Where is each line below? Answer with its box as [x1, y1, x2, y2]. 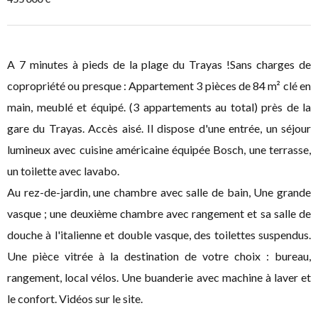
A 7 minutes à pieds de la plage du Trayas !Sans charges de [7, 57, 311, 71]
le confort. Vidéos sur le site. [7, 292, 143, 305]
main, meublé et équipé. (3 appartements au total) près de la [7, 100, 311, 114]
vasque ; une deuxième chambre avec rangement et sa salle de [7, 207, 311, 220]
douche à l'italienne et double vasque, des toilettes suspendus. [7, 228, 311, 241]
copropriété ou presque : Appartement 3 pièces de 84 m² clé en [7, 79, 311, 92]
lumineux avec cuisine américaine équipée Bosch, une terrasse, [7, 143, 311, 156]
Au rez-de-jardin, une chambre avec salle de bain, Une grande [7, 185, 311, 199]
